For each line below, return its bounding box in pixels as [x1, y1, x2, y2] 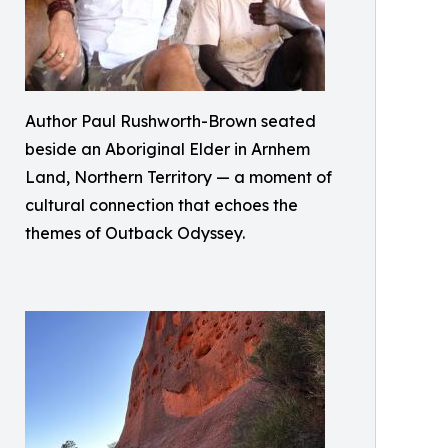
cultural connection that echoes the [25, 195, 298, 215]
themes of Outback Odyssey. [25, 223, 245, 243]
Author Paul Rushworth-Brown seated [25, 111, 316, 131]
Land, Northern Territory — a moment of [25, 167, 332, 187]
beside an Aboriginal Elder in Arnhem [25, 139, 310, 159]
